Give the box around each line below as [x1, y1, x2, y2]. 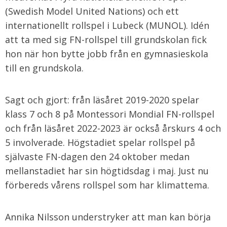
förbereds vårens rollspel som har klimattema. [5, 179, 209, 191]
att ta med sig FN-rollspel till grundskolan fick [5, 33, 207, 46]
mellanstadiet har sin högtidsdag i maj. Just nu [5, 165, 209, 177]
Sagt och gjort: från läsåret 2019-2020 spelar [5, 94, 199, 106]
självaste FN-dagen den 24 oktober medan [5, 150, 190, 163]
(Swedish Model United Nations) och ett [5, 5, 179, 17]
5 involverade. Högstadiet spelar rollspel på [5, 136, 195, 148]
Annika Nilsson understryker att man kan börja [5, 211, 211, 223]
